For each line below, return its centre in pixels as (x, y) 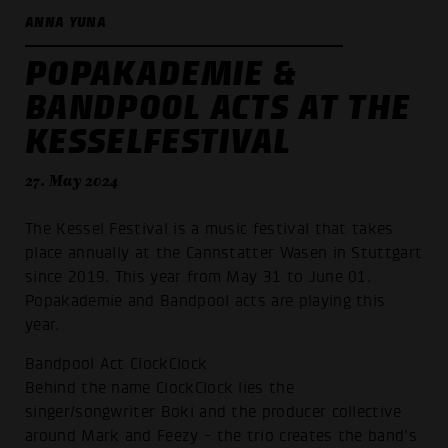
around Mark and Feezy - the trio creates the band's (221, 436)
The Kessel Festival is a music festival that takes (209, 228)
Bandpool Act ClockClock (116, 364)
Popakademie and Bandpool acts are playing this (205, 300)
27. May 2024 (72, 180)
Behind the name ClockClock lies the (159, 388)
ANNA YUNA (65, 21)
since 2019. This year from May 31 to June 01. (198, 276)
